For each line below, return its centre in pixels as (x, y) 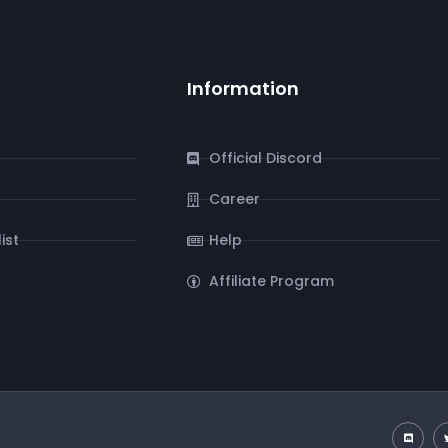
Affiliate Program (272, 281)
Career (235, 199)
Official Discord (266, 158)
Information (242, 88)
